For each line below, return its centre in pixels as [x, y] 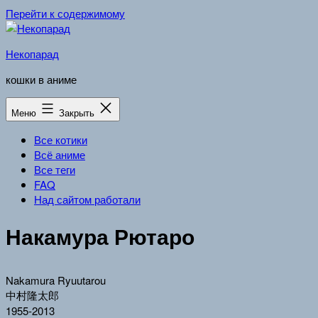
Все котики [61, 139]
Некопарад [32, 54]
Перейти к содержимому [65, 13]
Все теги [55, 169]
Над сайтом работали [87, 199]
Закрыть [78, 113]
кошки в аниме [41, 79]
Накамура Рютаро [100, 236]
